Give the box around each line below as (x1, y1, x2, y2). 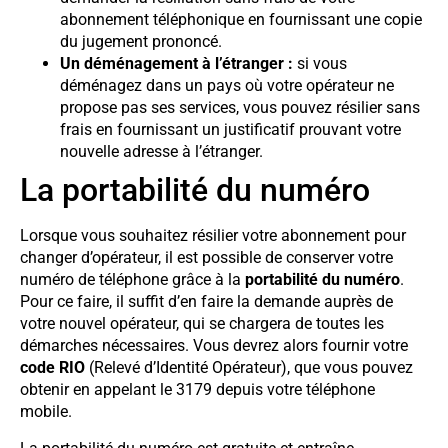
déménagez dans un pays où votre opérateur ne (60, 76, 394, 96)
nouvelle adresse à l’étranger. (60, 142, 263, 162)
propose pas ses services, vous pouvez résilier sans (60, 98, 420, 118)
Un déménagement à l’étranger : (60, 54, 293, 74)
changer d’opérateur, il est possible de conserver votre (20, 248, 393, 268)
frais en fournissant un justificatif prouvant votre (60, 120, 401, 140)
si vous (293, 54, 347, 74)
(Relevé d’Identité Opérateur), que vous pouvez (85, 358, 413, 378)
